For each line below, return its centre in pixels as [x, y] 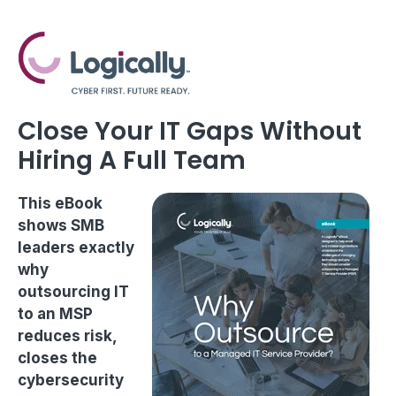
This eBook [60, 203]
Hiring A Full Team [132, 160]
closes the [57, 358]
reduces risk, [67, 336]
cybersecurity [71, 380]
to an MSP [55, 314]
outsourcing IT [73, 292]
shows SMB [61, 225]
